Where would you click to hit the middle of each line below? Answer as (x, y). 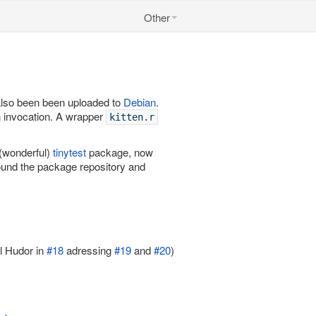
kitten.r (132, 117)
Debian (140, 102)
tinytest (69, 152)
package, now (120, 152)
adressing (89, 250)
